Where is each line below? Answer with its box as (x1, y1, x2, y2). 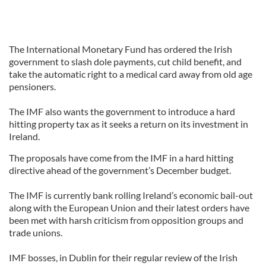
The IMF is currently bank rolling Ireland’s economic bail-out (9, 189, 253, 201)
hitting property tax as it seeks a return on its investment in (9, 118, 248, 129)
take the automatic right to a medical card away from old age (9, 68, 252, 80)
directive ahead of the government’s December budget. (9, 164, 231, 176)
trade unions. (9, 227, 62, 238)
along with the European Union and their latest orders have (9, 202, 249, 213)
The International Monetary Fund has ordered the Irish (9, 43, 232, 55)
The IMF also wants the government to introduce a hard (9, 106, 235, 117)
